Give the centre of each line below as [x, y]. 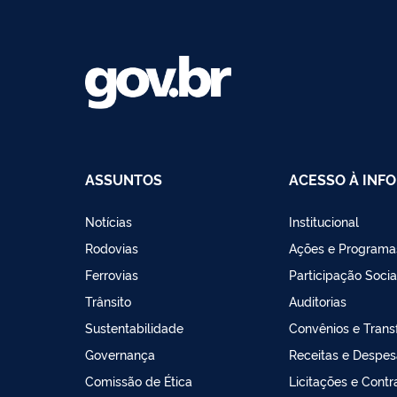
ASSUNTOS [124, 179]
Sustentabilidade [134, 327]
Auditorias [318, 300]
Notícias [109, 221]
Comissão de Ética [139, 380]
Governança [120, 354]
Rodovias [112, 247]
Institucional [324, 221]
